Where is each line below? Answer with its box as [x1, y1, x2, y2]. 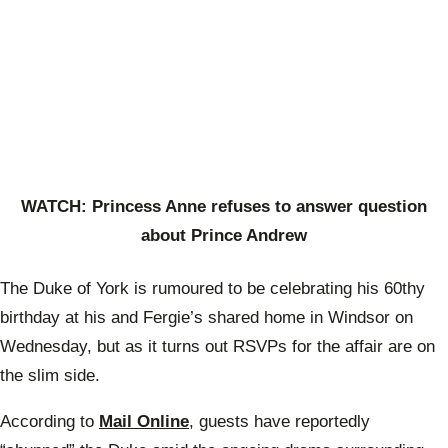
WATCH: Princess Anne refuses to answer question [21, 197, 427, 217]
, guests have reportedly [189, 411, 370, 431]
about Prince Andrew [141, 226, 307, 246]
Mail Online [99, 411, 189, 431]
